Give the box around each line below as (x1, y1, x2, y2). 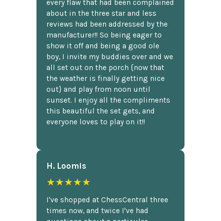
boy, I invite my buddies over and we (46, 52, 173, 62)
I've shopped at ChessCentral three (46, 195, 168, 204)
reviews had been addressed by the (46, 20, 168, 29)
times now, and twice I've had (46, 206, 148, 215)
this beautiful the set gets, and (46, 107, 155, 116)
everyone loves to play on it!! (46, 117, 145, 127)
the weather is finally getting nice (46, 74, 165, 83)
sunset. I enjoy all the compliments (46, 96, 170, 105)
